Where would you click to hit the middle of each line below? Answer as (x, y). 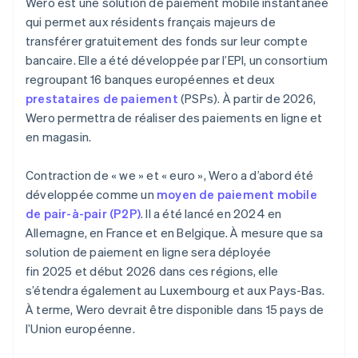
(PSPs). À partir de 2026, (247, 99)
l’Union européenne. (80, 329)
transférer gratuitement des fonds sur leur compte (167, 41)
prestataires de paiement (102, 99)
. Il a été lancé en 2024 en (211, 214)
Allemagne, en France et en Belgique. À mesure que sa (175, 233)
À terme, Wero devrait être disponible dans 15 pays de (175, 310)
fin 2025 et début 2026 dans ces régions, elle (152, 271)
